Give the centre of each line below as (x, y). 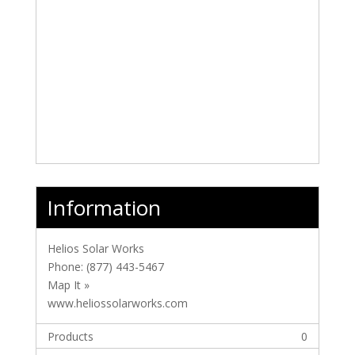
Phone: (67, 267)
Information (103, 208)
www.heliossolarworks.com (117, 303)
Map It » (68, 285)
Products (70, 336)
